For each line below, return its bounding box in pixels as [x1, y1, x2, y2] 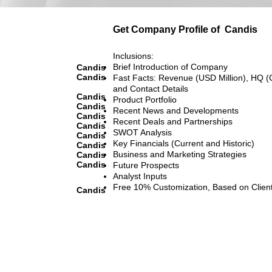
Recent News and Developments [113, 105, 239, 115]
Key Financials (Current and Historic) [113, 138, 254, 148]
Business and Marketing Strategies [113, 149, 246, 159]
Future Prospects [113, 160, 179, 170]
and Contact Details [113, 83, 188, 93]
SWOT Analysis [113, 127, 172, 137]
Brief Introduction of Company [113, 61, 228, 72]
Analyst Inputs [113, 171, 167, 181]
